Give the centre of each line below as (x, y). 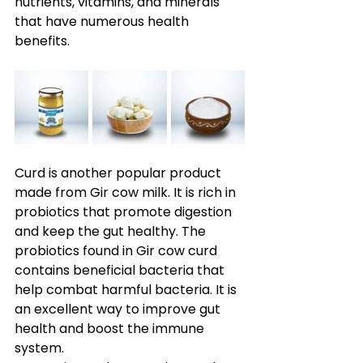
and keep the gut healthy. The (112, 231)
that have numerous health (103, 21)
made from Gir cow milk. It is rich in (127, 192)
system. (41, 348)
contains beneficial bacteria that (121, 270)
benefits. (42, 41)
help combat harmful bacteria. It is (127, 290)
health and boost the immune (111, 329)
